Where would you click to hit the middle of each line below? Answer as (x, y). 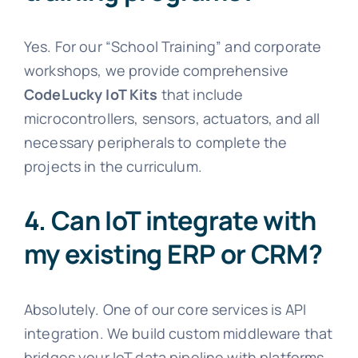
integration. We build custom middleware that (178, 333)
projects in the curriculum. (113, 166)
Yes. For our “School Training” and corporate (173, 46)
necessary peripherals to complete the (155, 142)
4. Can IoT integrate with (170, 221)
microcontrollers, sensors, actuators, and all (172, 118)
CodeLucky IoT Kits (91, 94)
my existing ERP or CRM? (173, 254)
